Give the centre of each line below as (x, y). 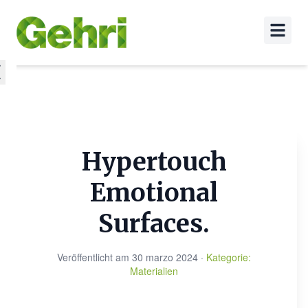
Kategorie (227, 257)
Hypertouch (154, 162)
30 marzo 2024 (165, 257)
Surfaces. (154, 224)
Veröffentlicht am (93, 257)
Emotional (154, 193)
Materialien (154, 271)
